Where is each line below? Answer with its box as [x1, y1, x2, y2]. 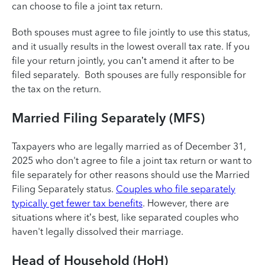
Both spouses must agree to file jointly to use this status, [12, 27, 250, 38]
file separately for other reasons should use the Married [12, 169, 250, 180]
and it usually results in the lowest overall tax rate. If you [12, 41, 250, 52]
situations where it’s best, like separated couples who [12, 212, 239, 223]
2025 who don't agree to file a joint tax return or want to [12, 155, 252, 166]
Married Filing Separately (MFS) [12, 110, 205, 126]
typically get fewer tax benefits [12, 198, 143, 209]
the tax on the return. [12, 83, 106, 95]
